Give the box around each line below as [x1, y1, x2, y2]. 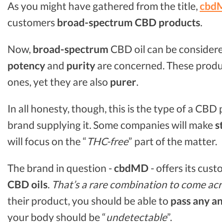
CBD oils [7, 177, 48, 190]
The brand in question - [7, 161, 114, 174]
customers [7, 16, 57, 29]
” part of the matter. [128, 134, 217, 147]
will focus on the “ [7, 134, 87, 147]
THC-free [87, 134, 128, 147]
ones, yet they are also [7, 75, 110, 88]
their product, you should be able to [7, 194, 170, 207]
